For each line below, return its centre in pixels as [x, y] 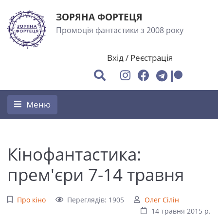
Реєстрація [152, 58]
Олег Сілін [162, 200]
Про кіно [31, 200]
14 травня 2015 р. [181, 211]
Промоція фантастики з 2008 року [120, 30]
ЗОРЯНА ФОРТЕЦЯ [99, 17]
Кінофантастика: [74, 154]
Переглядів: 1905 [96, 200]
